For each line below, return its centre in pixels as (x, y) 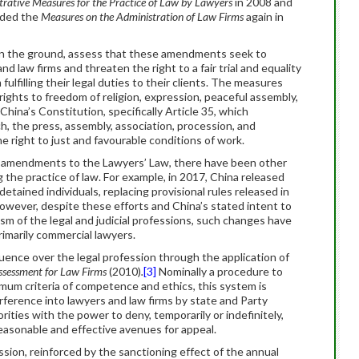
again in (264, 16)
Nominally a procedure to (220, 271)
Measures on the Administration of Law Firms (142, 16)
